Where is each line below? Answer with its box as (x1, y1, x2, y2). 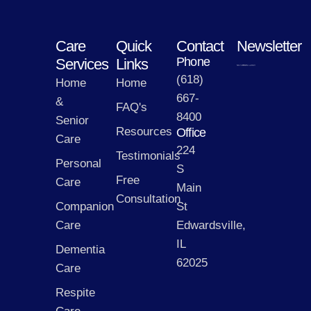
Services (56, 55, 108, 73)
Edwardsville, (176, 218, 246, 232)
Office (176, 125, 206, 140)
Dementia (56, 242, 105, 256)
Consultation (116, 192, 180, 205)
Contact (176, 37, 224, 55)
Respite (56, 285, 95, 299)
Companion (56, 199, 114, 213)
